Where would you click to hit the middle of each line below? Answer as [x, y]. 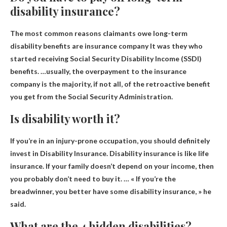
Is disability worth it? [65, 118]
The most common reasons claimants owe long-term [99, 33]
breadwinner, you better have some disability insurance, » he [111, 191]
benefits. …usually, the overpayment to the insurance [98, 71]
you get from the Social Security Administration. [91, 96]
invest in [25, 153]
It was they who [176, 46]
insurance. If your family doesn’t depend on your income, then [112, 166]
